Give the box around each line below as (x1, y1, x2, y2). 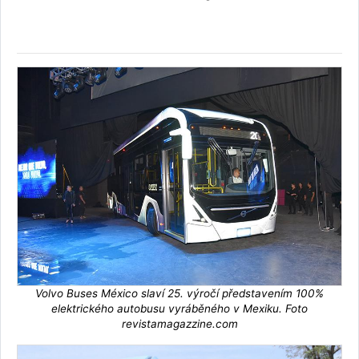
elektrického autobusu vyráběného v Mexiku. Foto (51, 302, 308, 316)
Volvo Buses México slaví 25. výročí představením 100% (35, 287, 324, 301)
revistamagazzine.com (121, 317, 238, 331)
